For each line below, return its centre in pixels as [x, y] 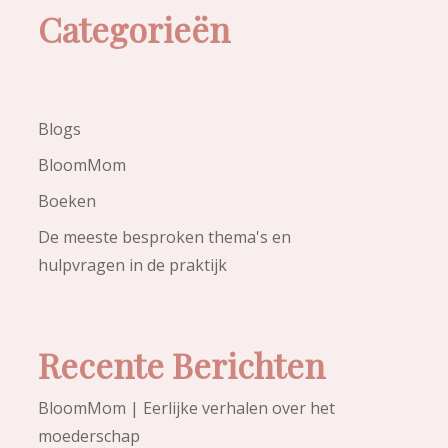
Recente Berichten [181, 365]
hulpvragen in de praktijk [132, 265]
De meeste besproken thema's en [164, 237]
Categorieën [133, 29]
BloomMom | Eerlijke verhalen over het [186, 408]
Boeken [66, 201]
